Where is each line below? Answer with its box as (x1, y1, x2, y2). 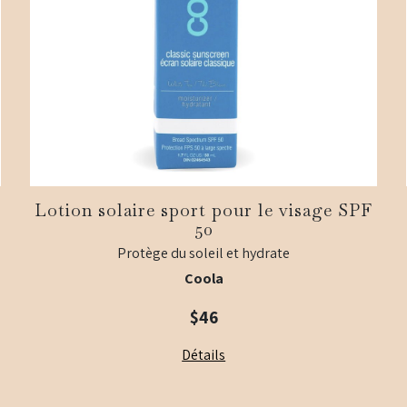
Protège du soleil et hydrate (117, 243, 291, 263)
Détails (182, 345, 226, 365)
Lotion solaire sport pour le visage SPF (35, 199, 373, 223)
